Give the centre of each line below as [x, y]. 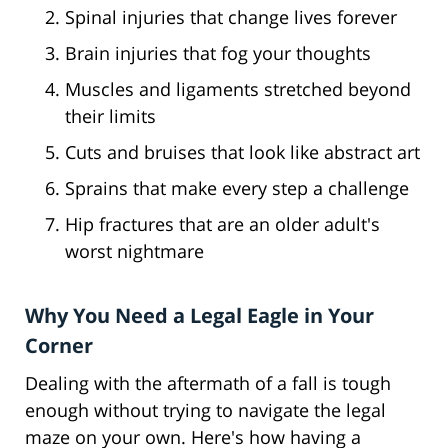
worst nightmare [134, 251]
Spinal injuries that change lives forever [231, 17]
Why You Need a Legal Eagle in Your [199, 316]
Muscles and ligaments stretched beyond [238, 89]
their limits [110, 116]
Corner [59, 346]
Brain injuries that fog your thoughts [218, 53]
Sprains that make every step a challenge [237, 188]
